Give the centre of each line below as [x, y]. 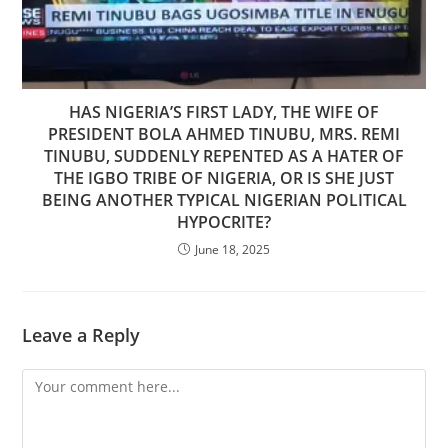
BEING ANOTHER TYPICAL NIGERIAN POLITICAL [224, 199]
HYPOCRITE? [224, 221]
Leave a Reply [81, 334]
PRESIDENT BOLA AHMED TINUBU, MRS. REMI [224, 133]
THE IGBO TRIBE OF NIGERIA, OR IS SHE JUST [224, 177]
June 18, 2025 [232, 249]
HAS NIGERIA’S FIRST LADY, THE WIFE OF [224, 111]
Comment [54, 380]
